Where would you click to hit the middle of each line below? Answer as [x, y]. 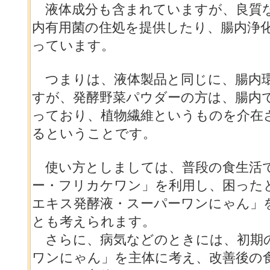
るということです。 [94, 133]
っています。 [73, 45]
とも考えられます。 [93, 221]
